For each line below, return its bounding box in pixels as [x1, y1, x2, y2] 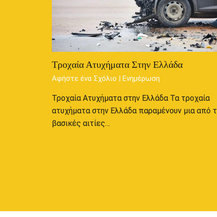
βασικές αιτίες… [51, 119, 110, 128]
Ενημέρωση [122, 74, 160, 83]
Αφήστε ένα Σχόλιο [51, 74, 117, 83]
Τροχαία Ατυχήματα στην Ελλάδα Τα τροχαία [51, 93, 210, 103]
